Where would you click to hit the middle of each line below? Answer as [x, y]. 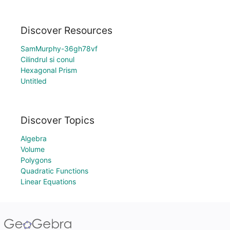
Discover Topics [57, 120]
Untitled [34, 81]
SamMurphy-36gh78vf [59, 49]
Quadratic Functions [54, 171]
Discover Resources [66, 31]
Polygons [36, 160]
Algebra [34, 138]
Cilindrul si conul [47, 60]
